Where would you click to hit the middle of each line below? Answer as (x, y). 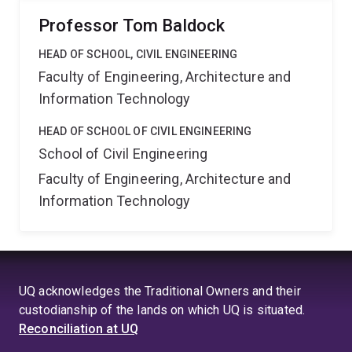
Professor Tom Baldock (132, 26)
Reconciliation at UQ (79, 329)
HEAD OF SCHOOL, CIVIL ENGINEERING (138, 54)
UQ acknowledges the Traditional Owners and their (160, 291)
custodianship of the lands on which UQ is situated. (162, 310)
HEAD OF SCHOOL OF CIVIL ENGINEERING (145, 131)
